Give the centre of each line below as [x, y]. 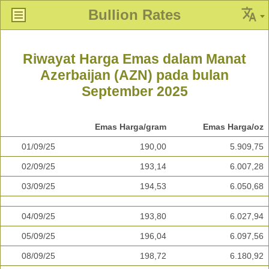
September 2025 [134, 92]
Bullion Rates [134, 15]
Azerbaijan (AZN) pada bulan [134, 75]
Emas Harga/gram [131, 127]
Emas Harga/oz [233, 127]
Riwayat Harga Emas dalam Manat [134, 59]
